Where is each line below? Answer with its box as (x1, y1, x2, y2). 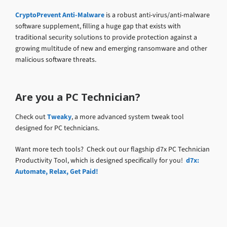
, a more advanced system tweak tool (71, 111, 184, 122)
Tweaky (47, 111, 71, 122)
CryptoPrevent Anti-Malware (15, 10, 104, 20)
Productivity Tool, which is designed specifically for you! (15, 155, 186, 165)
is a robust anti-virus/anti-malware (104, 10, 210, 20)
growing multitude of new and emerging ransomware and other (15, 43, 207, 53)
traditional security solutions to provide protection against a (15, 32, 197, 42)
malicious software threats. (15, 54, 96, 64)
